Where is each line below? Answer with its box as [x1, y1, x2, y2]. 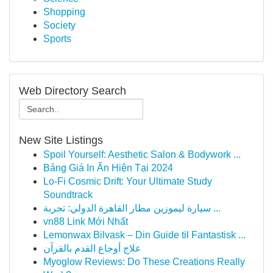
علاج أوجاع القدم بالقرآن [43, 243, 141, 253]
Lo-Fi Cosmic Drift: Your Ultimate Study [43, 176, 212, 186]
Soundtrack [43, 190, 93, 200]
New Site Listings [19, 134, 103, 146]
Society [43, 20, 76, 30]
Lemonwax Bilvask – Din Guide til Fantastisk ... [43, 230, 246, 240]
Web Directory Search [19, 85, 126, 97]
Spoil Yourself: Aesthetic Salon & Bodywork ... [43, 149, 241, 160]
